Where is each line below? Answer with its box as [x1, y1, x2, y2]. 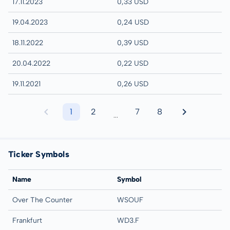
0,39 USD [117, 39, 148, 47]
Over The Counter [12, 195, 72, 204]
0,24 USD [117, 18, 149, 27]
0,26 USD [117, 80, 148, 88]
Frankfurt [12, 216, 42, 225]
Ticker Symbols [8, 149, 69, 159]
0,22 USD [117, 59, 148, 68]
